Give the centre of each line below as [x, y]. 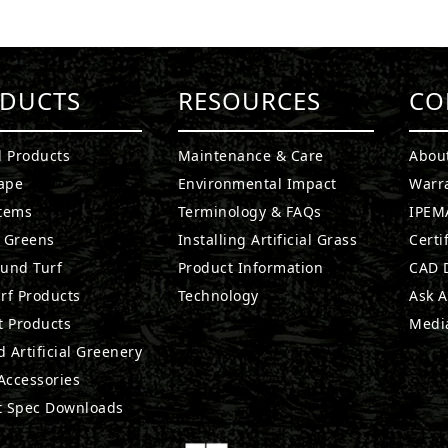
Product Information [250, 267]
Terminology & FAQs [249, 211]
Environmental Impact [257, 183]
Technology [218, 295]
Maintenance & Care [250, 155]
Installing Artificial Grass [267, 239]
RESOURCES [249, 100]
